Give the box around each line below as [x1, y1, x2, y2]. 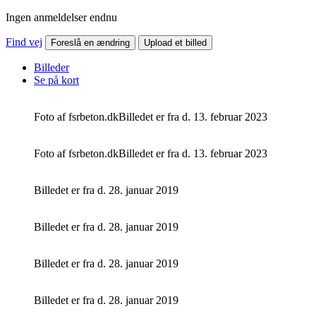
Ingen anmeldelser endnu [6, 11, 117, 23]
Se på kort [34, 73, 79, 86]
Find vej [6, 35, 42, 48]
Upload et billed [144, 37, 207, 48]
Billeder [34, 61, 69, 73]
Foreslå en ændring [51, 37, 130, 48]
